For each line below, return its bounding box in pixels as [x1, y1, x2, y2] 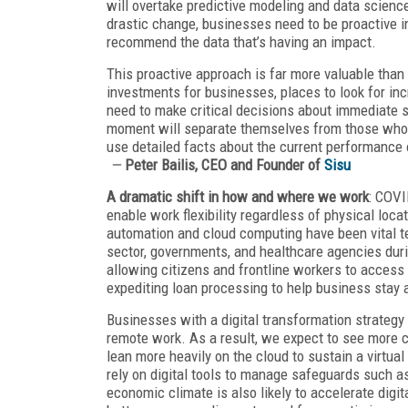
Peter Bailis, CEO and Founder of [121, 155, 324, 174]
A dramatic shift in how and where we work [107, 187, 369, 206]
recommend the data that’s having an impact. [107, 32, 376, 51]
